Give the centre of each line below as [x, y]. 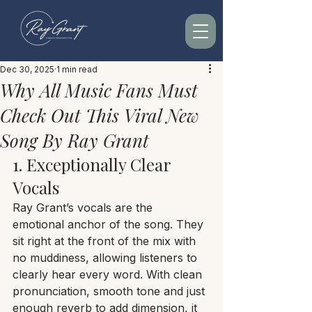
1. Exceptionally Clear [94, 164]
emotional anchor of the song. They [110, 224]
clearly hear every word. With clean [109, 274]
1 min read [77, 69]
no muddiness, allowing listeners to [107, 258]
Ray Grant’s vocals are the [84, 208]
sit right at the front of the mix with [106, 241]
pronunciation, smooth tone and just [110, 291]
